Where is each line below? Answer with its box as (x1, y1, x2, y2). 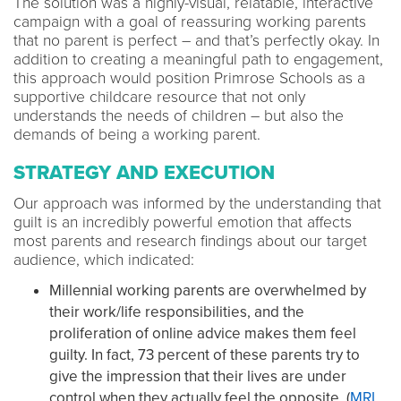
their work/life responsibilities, (49, 302, 251, 321)
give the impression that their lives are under (49, 366, 346, 386)
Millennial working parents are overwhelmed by (49, 280, 366, 300)
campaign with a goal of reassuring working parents (13, 12, 366, 31)
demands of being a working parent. (13, 124, 260, 144)
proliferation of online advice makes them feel (49, 323, 356, 343)
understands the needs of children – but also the (13, 106, 344, 125)
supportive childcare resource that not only (13, 87, 305, 107)
